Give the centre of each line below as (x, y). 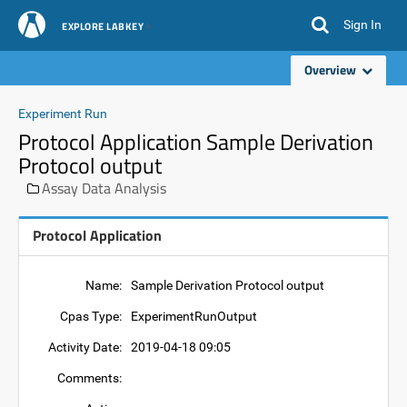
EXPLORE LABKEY (103, 26)
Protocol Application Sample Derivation (196, 142)
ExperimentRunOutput (194, 316)
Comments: (89, 378)
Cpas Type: (91, 316)
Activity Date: (85, 347)
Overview (333, 69)
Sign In (362, 25)
